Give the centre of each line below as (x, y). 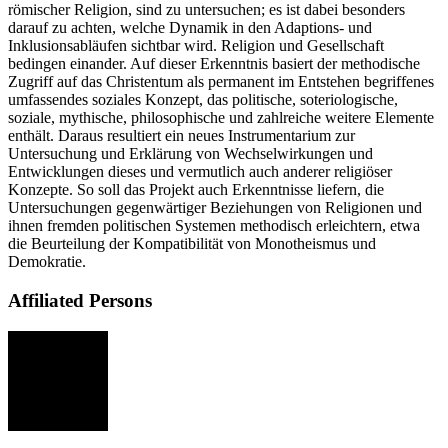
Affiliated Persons (80, 300)
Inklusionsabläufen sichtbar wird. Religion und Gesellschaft (196, 46)
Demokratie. (47, 262)
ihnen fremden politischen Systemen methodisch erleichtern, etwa (214, 226)
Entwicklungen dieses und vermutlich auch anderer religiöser (200, 172)
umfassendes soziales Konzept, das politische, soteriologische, (203, 100)
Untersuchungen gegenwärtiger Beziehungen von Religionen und (215, 208)
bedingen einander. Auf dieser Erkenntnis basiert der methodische (214, 64)
